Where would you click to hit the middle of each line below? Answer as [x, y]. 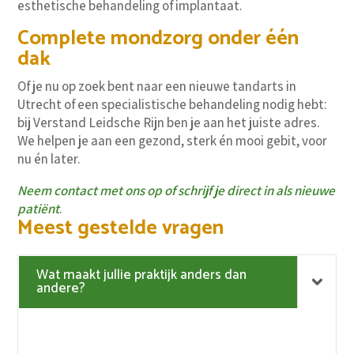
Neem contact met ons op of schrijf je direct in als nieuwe [177, 191]
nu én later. [49, 159]
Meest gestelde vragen [121, 228]
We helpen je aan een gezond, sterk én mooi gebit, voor [173, 141]
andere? [61, 289]
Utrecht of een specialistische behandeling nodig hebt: [173, 105]
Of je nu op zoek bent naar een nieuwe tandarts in [157, 87]
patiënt [39, 209]
